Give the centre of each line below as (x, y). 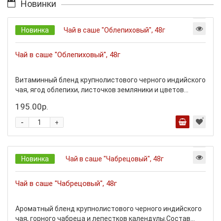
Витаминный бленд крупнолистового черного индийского (110, 80)
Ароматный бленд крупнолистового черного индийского (109, 209)
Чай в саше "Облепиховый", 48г (68, 55)
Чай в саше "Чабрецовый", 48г (66, 184)
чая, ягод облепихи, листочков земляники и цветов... (102, 90)
